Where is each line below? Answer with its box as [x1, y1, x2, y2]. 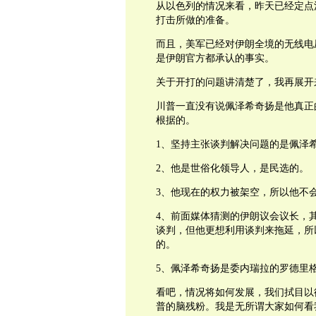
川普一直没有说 [155, 101, 225, 111]
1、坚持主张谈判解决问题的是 [155, 139, 289, 150]
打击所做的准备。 [155, 15, 235, 25]
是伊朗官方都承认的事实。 [155, 53, 274, 63]
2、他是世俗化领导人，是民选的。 [155, 163, 309, 174]
